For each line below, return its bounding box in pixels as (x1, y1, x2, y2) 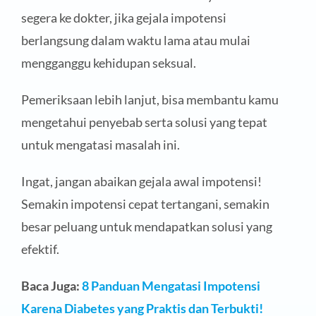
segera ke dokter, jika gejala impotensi (20, 10, 226, 26)
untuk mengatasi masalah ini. (20, 137, 180, 153)
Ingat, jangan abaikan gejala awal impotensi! (20, 174, 262, 190)
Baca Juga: (20, 278, 82, 294)
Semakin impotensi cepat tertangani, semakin (20, 196, 269, 212)
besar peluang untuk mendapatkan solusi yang (20, 219, 272, 235)
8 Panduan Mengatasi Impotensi (81, 278, 260, 294)
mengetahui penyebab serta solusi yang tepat (20, 114, 267, 130)
